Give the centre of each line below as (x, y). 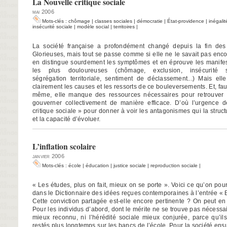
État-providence (186, 21)
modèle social (93, 26)
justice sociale (130, 165)
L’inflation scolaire (64, 146)
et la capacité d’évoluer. (66, 119)
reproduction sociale (174, 165)
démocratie (150, 21)
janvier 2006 (48, 156)
